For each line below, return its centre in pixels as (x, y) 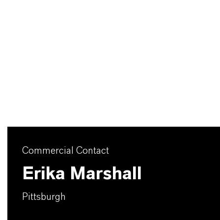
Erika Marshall (82, 174)
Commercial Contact (66, 151)
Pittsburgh (44, 197)
